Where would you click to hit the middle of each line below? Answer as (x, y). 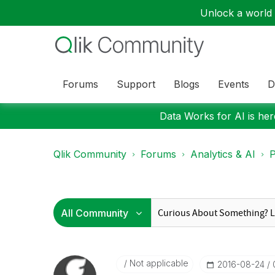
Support (136, 84)
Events (234, 84)
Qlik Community (90, 154)
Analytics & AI (223, 154)
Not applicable (157, 263)
